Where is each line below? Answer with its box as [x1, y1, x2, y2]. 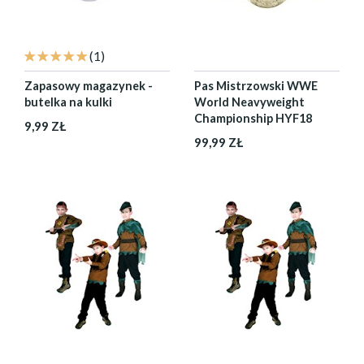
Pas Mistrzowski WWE [194, 79, 318, 93]
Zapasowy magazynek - [24, 79, 153, 93]
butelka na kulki [24, 95, 112, 109]
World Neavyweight [194, 95, 305, 109]
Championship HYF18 [194, 111, 312, 125]
